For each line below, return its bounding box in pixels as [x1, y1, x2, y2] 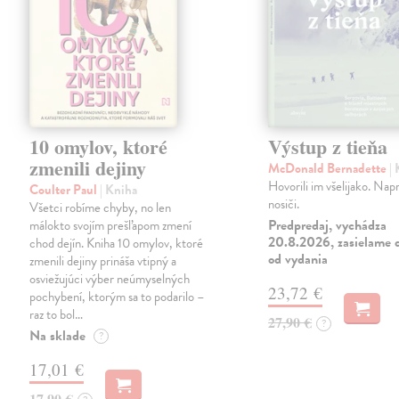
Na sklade [29, 325, 86, 347]
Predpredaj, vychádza [268, 215, 387, 237]
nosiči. [268, 194, 300, 215]
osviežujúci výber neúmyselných [29, 269, 191, 289]
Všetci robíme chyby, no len [29, 198, 172, 218]
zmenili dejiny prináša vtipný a [29, 251, 177, 272]
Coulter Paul [29, 180, 101, 200]
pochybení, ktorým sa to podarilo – [29, 287, 206, 307]
